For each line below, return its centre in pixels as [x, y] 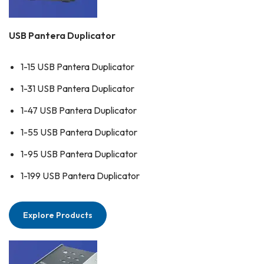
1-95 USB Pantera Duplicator [79, 154]
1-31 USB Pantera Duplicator [77, 89]
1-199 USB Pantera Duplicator [80, 176]
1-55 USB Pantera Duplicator [79, 132]
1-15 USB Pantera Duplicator [77, 67]
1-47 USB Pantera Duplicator [79, 110]
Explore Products [58, 215]
